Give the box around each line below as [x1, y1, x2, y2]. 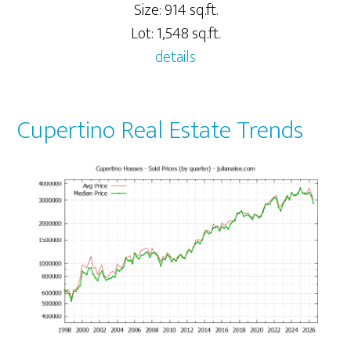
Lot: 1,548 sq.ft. [131, 20, 220, 47]
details [155, 43, 196, 71]
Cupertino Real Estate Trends [17, 109, 304, 151]
